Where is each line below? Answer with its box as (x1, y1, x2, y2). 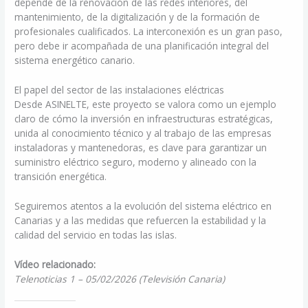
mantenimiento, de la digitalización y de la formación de (14, 10, 261, 23)
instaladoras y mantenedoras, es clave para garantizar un (14, 140, 267, 154)
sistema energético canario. (14, 53, 135, 67)
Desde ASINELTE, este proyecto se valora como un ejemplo (14, 97, 277, 111)
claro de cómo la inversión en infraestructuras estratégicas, (14, 111, 274, 125)
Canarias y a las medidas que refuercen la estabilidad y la (14, 213, 267, 227)
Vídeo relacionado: (14, 257, 96, 271)
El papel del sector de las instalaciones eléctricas (14, 82, 225, 96)
